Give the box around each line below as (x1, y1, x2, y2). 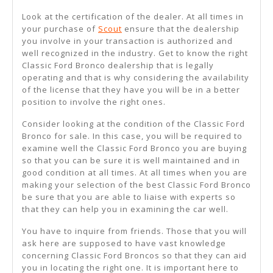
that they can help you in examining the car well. (22, 204, 229, 215)
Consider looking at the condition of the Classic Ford (22, 118, 245, 130)
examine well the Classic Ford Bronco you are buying (22, 143, 247, 154)
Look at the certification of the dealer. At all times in (22, 11, 244, 23)
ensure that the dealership (122, 23, 239, 35)
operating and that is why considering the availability (22, 72, 249, 83)
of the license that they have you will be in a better (22, 84, 240, 96)
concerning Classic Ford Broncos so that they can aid (22, 250, 247, 261)
